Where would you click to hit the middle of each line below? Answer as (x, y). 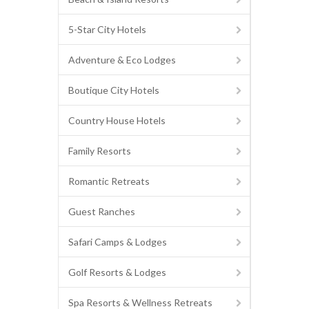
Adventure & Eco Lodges (122, 60)
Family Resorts (100, 151)
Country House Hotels (117, 121)
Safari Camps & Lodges (118, 242)
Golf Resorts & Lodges (117, 272)
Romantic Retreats (109, 181)
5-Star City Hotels (107, 30)
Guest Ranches (102, 212)
